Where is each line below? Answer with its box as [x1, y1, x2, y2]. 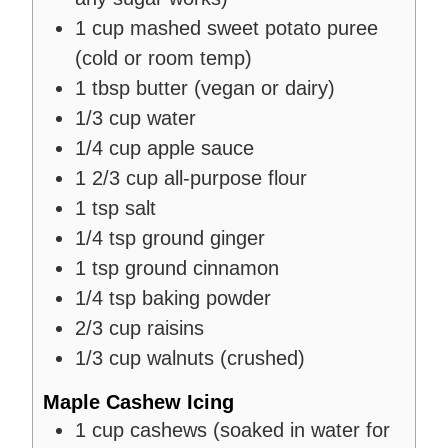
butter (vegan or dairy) [136, 77, 335, 100]
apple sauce [147, 137, 254, 160]
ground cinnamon [125, 257, 279, 280]
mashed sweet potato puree [130, 17, 378, 40]
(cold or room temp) [75, 47, 252, 70]
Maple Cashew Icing [43, 391, 234, 414]
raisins [147, 317, 204, 340]
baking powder [142, 287, 271, 310]
